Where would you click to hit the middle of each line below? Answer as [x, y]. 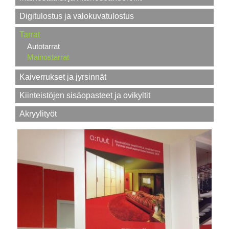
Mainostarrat [48, 57]
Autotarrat [43, 47]
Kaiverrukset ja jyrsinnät [63, 77]
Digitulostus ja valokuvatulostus [77, 16]
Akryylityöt [38, 114]
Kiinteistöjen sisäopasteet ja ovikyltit [85, 96]
